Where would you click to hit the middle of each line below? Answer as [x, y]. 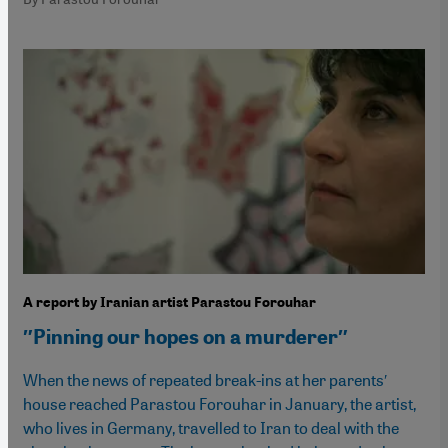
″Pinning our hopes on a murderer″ [185, 336]
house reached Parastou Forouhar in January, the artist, [219, 403]
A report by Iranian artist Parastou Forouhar [169, 302]
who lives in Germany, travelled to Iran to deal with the [211, 427]
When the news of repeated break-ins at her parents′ [205, 379]
